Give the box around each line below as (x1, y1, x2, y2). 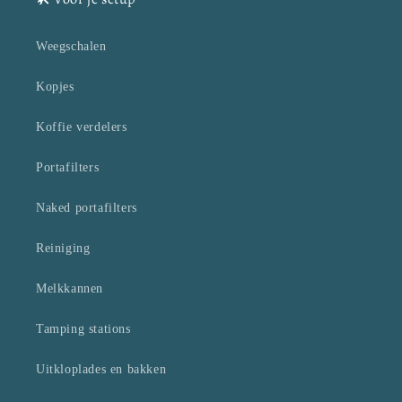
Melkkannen (36, 282, 103, 296)
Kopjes (36, 80, 74, 94)
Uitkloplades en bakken (36, 363, 167, 377)
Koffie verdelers (36, 120, 127, 135)
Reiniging (36, 241, 91, 256)
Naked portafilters (36, 201, 137, 215)
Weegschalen (36, 39, 107, 54)
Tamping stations (36, 322, 131, 336)
